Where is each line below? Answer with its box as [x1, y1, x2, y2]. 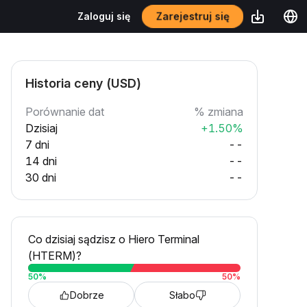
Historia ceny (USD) [25, 76, 141, 90]
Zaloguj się [77, 10, 130, 22]
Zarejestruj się [157, 10, 228, 23]
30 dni [25, 171, 56, 184]
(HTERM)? [28, 249, 82, 262]
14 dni [25, 154, 57, 168]
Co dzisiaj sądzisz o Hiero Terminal [28, 232, 199, 246]
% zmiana [194, 105, 243, 119]
